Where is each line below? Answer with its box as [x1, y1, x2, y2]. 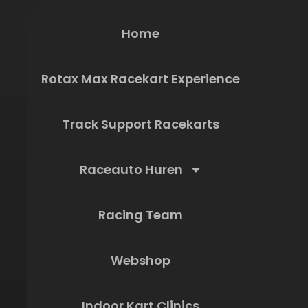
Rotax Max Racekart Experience [41, 70, 240, 87]
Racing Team [98, 206, 183, 223]
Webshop [111, 252, 170, 269]
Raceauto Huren [79, 161, 183, 178]
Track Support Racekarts [62, 115, 219, 133]
